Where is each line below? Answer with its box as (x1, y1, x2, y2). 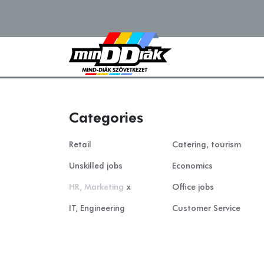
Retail (69, 141, 91, 149)
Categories (69, 111, 143, 126)
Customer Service (172, 204, 240, 213)
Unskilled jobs (69, 162, 123, 170)
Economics (172, 162, 213, 170)
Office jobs (172, 183, 214, 192)
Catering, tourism (172, 141, 241, 149)
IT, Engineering (69, 204, 125, 213)
